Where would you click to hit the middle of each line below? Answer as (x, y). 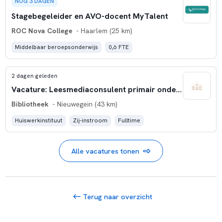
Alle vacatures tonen (106, 151)
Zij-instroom (90, 121)
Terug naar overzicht (117, 196)
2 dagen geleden (34, 76)
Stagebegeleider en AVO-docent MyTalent (89, 16)
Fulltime (129, 121)
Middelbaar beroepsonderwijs (56, 47)
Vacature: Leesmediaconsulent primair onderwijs (179, 89)
